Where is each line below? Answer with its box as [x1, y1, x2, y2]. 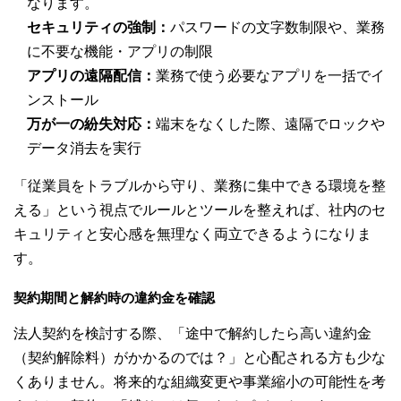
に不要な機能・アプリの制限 [27, 44, 213, 60]
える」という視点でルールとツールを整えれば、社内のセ [13, 202, 386, 218]
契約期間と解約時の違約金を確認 [13, 290, 215, 306]
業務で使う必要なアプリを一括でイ [156, 68, 385, 84]
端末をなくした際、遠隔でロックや [156, 116, 385, 132]
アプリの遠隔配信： [27, 68, 156, 84]
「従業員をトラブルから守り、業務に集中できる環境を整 [13, 178, 386, 194]
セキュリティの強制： [27, 20, 170, 36]
